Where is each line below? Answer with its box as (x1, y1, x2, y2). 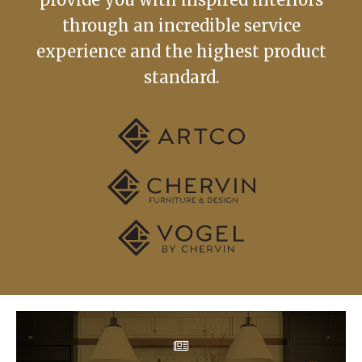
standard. (143, 66, 219, 87)
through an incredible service (61, 15, 301, 36)
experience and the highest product (36, 40, 326, 61)
